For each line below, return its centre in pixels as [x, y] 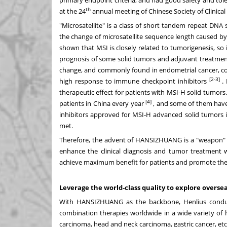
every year [127, 103]
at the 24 [72, 11]
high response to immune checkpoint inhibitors [134, 81]
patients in [76, 103]
